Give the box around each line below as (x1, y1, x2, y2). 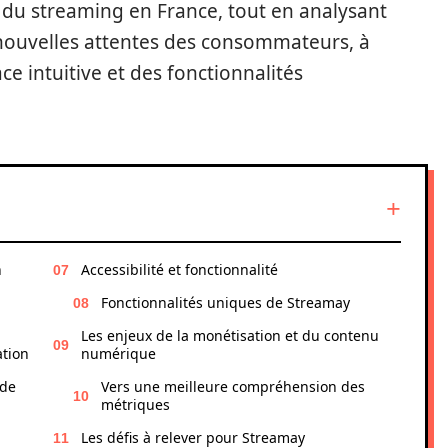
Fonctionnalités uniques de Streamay (101, 293, 350, 312)
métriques (101, 395, 170, 414)
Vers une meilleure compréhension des (101, 377, 365, 396)
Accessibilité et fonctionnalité (81, 260, 278, 279)
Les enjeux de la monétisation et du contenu (81, 326, 379, 345)
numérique (81, 344, 156, 363)
